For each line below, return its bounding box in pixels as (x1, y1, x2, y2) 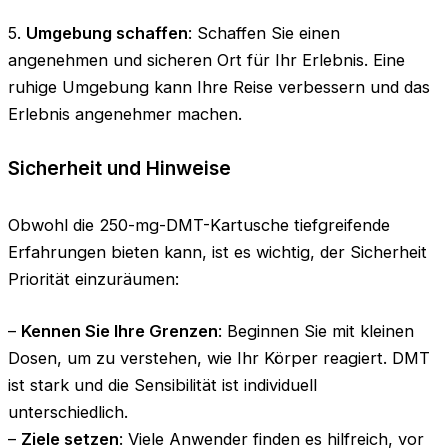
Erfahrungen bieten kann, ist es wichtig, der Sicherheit (8, 242, 427, 263)
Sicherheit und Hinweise (8, 155, 231, 180)
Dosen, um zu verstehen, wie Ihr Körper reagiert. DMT (8, 348, 430, 369)
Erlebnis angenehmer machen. (8, 104, 242, 124)
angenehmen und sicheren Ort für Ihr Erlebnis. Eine (8, 50, 405, 70)
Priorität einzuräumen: (8, 269, 179, 290)
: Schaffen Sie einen (188, 23, 340, 43)
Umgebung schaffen (26, 23, 188, 43)
